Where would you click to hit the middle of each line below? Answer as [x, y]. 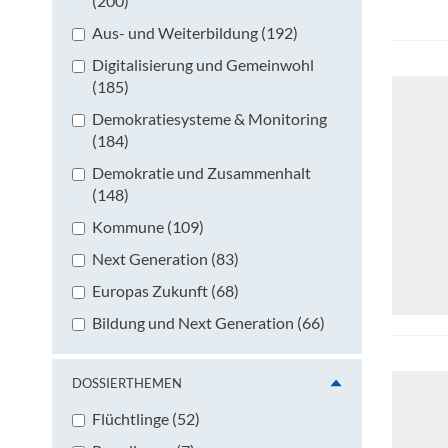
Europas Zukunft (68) [165, 290]
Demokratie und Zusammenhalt [201, 172]
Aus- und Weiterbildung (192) [195, 32]
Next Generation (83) [165, 258]
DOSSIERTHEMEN [127, 382]
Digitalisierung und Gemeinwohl [203, 64]
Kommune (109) [148, 226]
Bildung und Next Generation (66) [208, 322]
